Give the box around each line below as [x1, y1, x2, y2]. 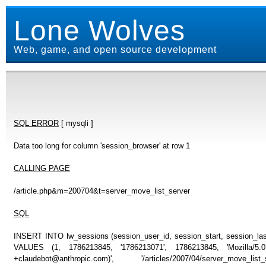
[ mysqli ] [59, 118, 93, 128]
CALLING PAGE [14, 163, 70, 173]
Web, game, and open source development [14, 45, 217, 55]
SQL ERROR [14, 118, 59, 128]
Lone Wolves [14, 15, 185, 46]
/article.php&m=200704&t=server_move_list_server [14, 186, 190, 195]
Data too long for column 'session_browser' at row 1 [14, 141, 190, 150]
